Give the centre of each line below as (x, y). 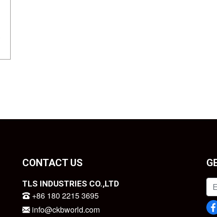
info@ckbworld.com (65, 209)
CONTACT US (53, 163)
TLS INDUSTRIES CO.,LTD (71, 183)
